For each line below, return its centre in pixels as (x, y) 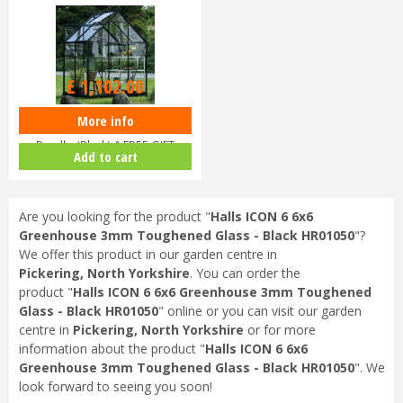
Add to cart (105, 156)
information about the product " (112, 349)
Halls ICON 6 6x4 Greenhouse (105, 124)
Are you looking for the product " (114, 217)
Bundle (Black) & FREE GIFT (105, 146)
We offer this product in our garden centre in (148, 255)
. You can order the (245, 273)
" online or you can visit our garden (260, 311)
